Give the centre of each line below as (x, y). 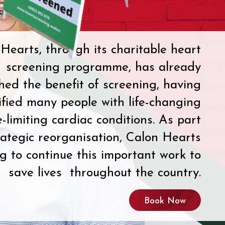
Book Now (165, 201)
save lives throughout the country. (105, 173)
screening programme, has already (103, 67)
